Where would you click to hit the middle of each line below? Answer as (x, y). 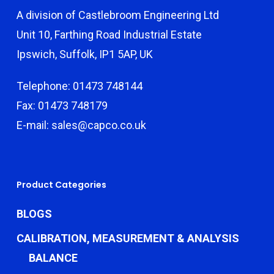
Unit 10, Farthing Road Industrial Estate (109, 35)
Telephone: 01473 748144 (79, 86)
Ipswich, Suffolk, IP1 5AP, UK (84, 54)
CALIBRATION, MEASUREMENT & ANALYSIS (128, 238)
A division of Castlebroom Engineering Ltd (117, 15)
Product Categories (61, 185)
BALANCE (53, 258)
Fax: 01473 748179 (62, 106)
